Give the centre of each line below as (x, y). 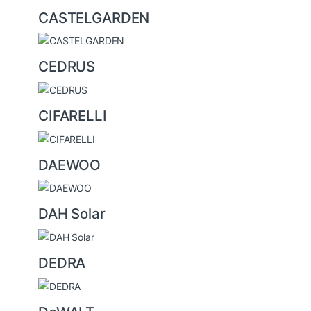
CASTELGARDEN (94, 17)
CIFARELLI (73, 116)
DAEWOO (70, 165)
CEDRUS (67, 67)
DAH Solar (72, 214)
